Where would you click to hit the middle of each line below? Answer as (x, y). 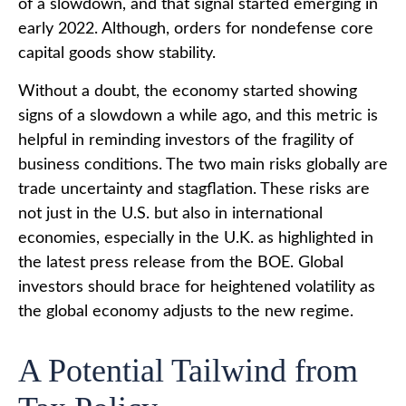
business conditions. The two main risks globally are (203, 164)
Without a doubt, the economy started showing (188, 91)
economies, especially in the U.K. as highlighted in (196, 238)
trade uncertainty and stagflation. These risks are (194, 189)
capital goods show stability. (117, 53)
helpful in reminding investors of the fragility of (186, 140)
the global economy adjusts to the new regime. (186, 311)
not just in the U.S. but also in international (170, 213)
